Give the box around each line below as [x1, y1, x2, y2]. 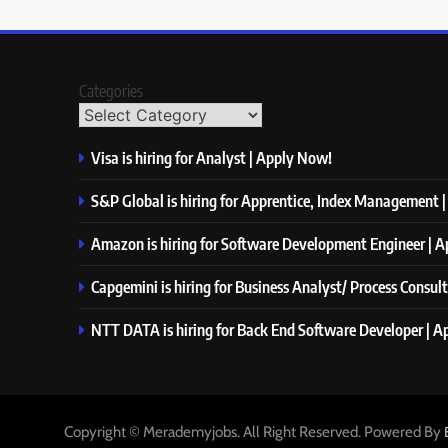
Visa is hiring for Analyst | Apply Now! [91, 147, 332, 169]
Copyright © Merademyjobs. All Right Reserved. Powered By [64, 422, 444, 442]
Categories [79, 81, 143, 102]
